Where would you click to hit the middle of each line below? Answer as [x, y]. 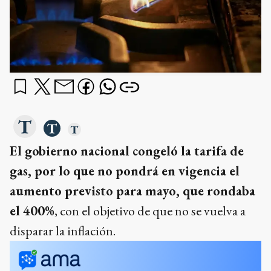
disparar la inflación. [63, 231]
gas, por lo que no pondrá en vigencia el [125, 171]
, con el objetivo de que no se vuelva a [150, 211]
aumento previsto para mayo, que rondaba [132, 191]
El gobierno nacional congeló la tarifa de [127, 151]
